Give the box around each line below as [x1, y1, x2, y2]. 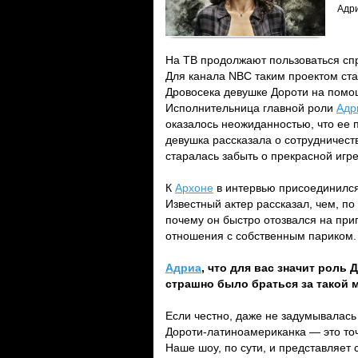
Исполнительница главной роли [165, 101, 336, 114]
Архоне [175, 181, 213, 194]
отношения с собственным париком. [165, 229, 356, 242]
